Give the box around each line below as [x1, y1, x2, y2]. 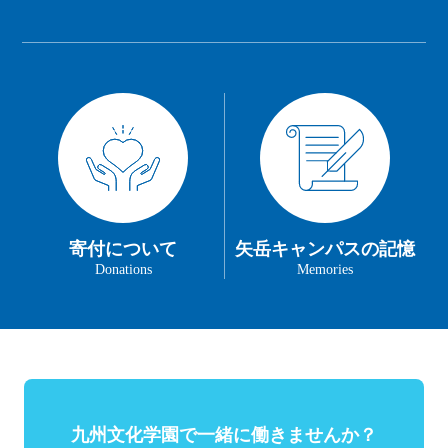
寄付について [69, 239, 178, 260]
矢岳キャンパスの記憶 [234, 239, 415, 260]
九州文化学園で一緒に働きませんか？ [71, 425, 377, 446]
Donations [94, 262, 152, 278]
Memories [296, 262, 353, 278]
